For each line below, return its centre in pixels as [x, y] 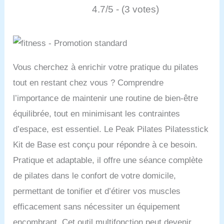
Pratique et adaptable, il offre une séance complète [108, 160]
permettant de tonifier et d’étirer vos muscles [97, 191]
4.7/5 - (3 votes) [125, 9]
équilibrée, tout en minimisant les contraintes [97, 114]
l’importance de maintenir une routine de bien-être [106, 98]
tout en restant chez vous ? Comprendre [88, 83]
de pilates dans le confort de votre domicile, [95, 176]
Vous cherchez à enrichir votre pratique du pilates [106, 67]
